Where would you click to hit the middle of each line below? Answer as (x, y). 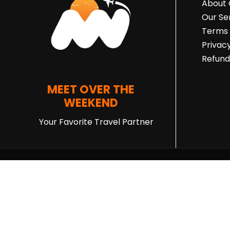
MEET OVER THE (91, 90)
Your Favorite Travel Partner (96, 122)
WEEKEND (91, 103)
